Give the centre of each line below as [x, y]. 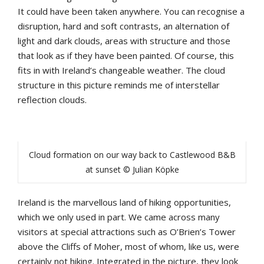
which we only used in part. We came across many [119, 217]
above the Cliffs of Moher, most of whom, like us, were [128, 247]
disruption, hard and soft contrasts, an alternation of [123, 26]
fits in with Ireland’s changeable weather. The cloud [121, 70]
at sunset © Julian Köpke [132, 170]
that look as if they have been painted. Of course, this [126, 56]
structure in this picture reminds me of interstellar [119, 85]
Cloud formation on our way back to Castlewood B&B [132, 155]
